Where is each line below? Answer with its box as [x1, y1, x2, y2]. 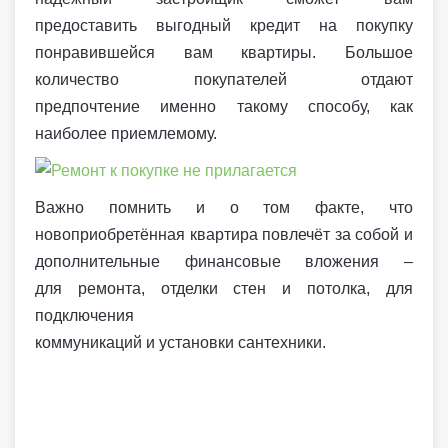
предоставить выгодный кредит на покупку [35, 17, 413, 34]
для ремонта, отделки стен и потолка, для [35, 280, 413, 297]
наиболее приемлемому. [35, 125, 217, 142]
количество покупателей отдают [35, 71, 413, 88]
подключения [35, 307, 134, 324]
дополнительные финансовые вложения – [35, 253, 413, 270]
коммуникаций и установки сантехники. [35, 334, 330, 351]
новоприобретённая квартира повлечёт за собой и [35, 226, 413, 243]
